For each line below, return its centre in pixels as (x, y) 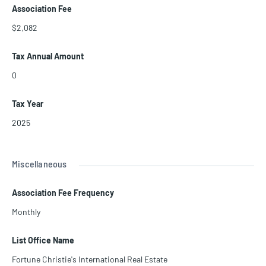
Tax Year (28, 104)
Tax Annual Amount (48, 56)
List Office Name (43, 240)
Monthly (26, 212)
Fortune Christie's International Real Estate (90, 259)
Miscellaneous (39, 164)
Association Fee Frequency (63, 193)
